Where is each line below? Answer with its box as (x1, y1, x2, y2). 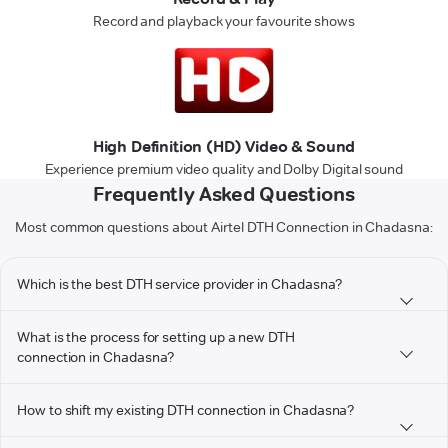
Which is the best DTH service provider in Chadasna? (17, 275, 343, 293)
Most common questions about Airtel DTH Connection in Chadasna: (15, 218, 433, 236)
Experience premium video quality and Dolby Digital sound (44, 160, 404, 178)
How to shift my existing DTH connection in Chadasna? (17, 401, 355, 419)
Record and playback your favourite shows (92, 12, 356, 30)
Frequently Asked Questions (93, 182, 355, 206)
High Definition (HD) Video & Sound (92, 137, 356, 156)
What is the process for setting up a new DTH (17, 328, 295, 346)
